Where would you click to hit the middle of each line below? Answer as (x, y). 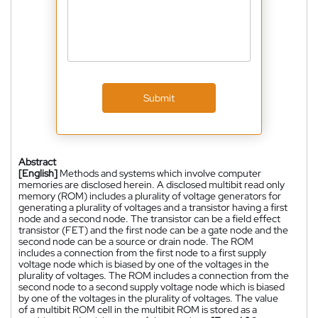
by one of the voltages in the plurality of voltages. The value (148, 298)
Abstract (37, 161)
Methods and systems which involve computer (160, 173)
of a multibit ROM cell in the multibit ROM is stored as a (138, 309)
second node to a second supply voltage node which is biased (152, 286)
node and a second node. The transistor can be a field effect (149, 218)
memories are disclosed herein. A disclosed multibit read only (152, 184)
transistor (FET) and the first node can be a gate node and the (153, 230)
